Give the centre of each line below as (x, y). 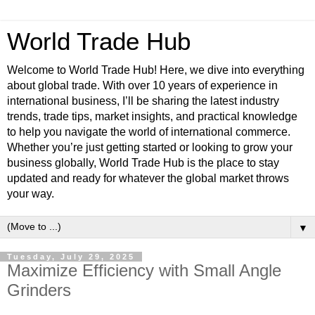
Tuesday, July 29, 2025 (71, 257)
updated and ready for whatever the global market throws (148, 178)
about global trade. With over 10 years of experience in (142, 85)
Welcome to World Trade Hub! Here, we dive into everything (156, 70)
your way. (31, 194)
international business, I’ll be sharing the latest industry (143, 101)
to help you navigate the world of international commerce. (149, 132)
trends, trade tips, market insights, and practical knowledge (152, 116)
